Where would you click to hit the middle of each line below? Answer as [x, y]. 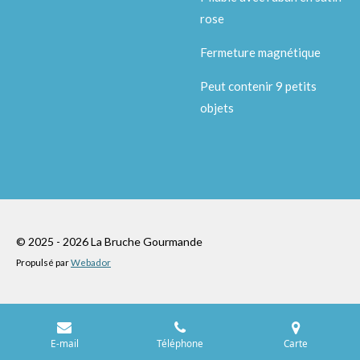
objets [217, 107]
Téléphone [180, 343]
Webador [91, 262]
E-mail [64, 343]
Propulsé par [43, 262]
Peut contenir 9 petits [258, 86]
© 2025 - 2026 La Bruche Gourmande [109, 241]
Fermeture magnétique [260, 52]
